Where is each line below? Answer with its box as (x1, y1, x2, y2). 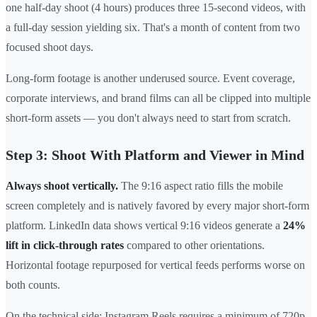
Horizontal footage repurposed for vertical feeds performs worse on (6, 259, 305, 272)
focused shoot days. (6, 41, 93, 54)
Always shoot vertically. (6, 180, 118, 192)
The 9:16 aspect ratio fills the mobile (118, 180, 283, 192)
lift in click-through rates (6, 239, 124, 252)
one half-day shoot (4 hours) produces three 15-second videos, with (6, 1, 306, 14)
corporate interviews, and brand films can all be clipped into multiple (6, 92, 311, 105)
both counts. (6, 279, 60, 292)
